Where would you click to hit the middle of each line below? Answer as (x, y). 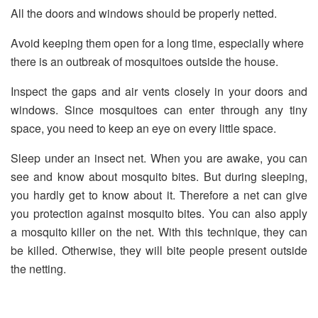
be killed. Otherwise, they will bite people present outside (159, 251)
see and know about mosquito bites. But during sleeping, (159, 177)
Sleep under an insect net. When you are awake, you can (159, 158)
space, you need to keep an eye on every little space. (145, 128)
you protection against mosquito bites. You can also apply (159, 214)
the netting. (38, 269)
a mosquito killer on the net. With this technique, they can (159, 232)
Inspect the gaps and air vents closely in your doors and (159, 92)
